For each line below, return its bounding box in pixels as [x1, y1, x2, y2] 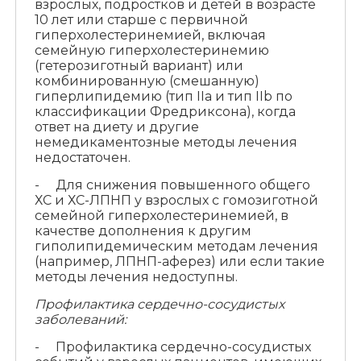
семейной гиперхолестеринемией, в [34, 208, 288, 224]
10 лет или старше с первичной [34, 12, 248, 28]
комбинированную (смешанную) [34, 73, 259, 89]
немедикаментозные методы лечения [34, 135, 297, 151]
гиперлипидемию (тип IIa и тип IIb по [34, 89, 293, 105]
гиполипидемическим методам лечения [34, 239, 318, 255]
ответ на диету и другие [34, 119, 199, 135]
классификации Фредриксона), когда [34, 104, 296, 120]
